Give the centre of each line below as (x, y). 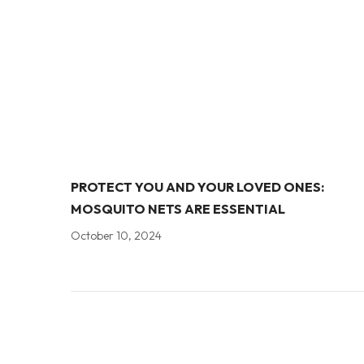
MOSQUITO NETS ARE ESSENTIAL (178, 209)
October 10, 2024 (116, 236)
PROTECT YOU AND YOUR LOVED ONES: (197, 187)
